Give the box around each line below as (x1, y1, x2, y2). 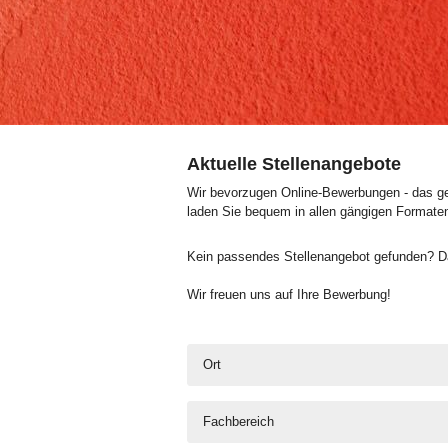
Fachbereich (203, 414, 274, 430)
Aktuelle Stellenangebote (187, 154, 401, 174)
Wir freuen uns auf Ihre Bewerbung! (187, 286, 391, 302)
